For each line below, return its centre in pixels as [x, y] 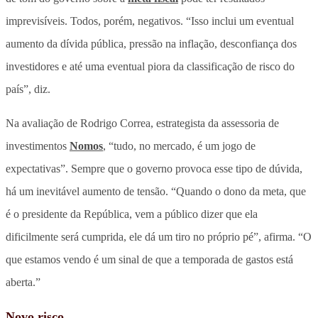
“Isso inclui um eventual [240, 21]
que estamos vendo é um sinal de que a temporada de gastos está [149, 259]
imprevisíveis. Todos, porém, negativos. [96, 21]
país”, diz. [28, 89]
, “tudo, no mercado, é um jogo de [179, 146]
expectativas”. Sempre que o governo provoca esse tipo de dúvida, [154, 168]
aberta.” [23, 282]
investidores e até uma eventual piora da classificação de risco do [150, 66]
